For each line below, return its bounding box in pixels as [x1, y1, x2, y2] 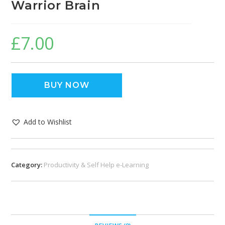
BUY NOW [44, 80, 90, 90]
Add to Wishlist [24, 117, 72, 127]
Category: [11, 160, 44, 169]
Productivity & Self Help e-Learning [44, 160, 149, 169]
